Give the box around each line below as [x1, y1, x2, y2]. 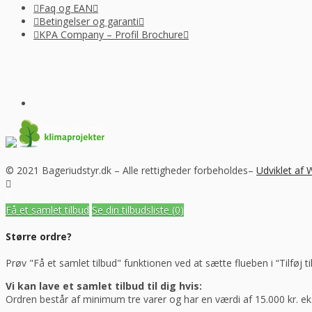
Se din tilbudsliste [92, 203, 172, 217]
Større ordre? [6, 230, 72, 244]
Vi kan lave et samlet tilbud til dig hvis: [6, 279, 202, 292]
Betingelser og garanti [39, 15, 139, 29]
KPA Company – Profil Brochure [39, 28, 183, 42]
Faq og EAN [39, 1, 93, 15]
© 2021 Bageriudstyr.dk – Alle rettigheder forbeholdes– [6, 164, 256, 178]
